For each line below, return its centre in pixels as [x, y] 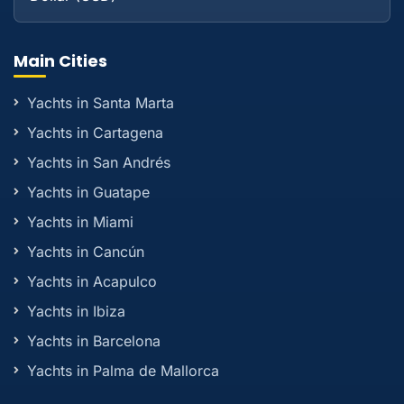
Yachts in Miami [80, 222]
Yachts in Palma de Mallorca [123, 371]
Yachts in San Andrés [99, 163]
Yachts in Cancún [86, 252]
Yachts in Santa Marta [101, 103]
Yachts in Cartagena [95, 133]
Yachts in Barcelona [94, 341]
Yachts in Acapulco [92, 282]
